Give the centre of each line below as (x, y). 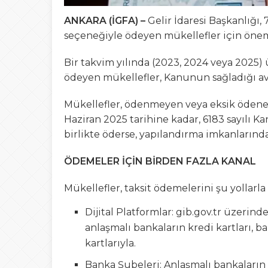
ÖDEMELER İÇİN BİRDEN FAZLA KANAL (160, 162)
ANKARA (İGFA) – (106, 21)
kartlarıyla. (110, 243)
